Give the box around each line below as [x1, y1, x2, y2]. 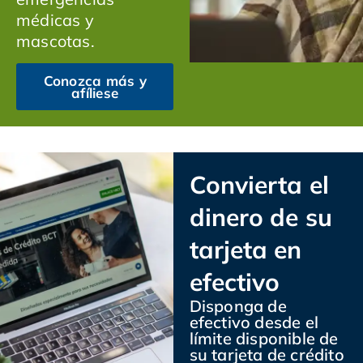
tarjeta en [189, 234, 302, 266]
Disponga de [189, 296, 287, 317]
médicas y [16, 9, 94, 30]
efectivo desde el [189, 312, 318, 333]
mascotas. [16, 30, 99, 51]
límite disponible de [189, 328, 339, 349]
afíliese [71, 84, 119, 102]
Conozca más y [43, 72, 147, 90]
